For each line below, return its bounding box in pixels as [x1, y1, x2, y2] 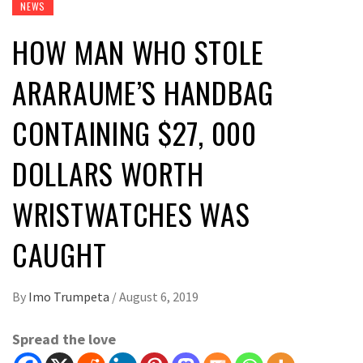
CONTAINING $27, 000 [12, 111, 257, 155]
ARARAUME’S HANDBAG [12, 70, 274, 114]
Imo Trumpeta [28, 288, 112, 305]
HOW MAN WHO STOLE [12, 30, 264, 74]
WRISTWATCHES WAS [12, 192, 250, 236]
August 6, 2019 [119, 288, 199, 305]
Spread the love [12, 330, 116, 349]
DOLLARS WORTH [12, 152, 204, 195]
